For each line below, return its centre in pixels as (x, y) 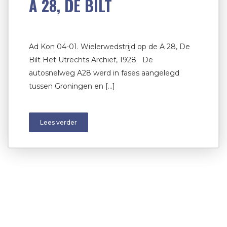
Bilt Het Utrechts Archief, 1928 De (91, 60)
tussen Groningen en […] (72, 86)
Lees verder (59, 122)
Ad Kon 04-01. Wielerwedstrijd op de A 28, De (109, 46)
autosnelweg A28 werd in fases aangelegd (104, 73)
